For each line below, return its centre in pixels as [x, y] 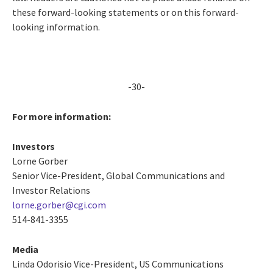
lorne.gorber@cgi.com [59, 204]
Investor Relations [51, 190]
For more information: [62, 116]
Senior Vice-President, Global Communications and [119, 175]
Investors [34, 146]
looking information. [56, 27]
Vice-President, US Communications [148, 264]
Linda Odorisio [42, 264]
